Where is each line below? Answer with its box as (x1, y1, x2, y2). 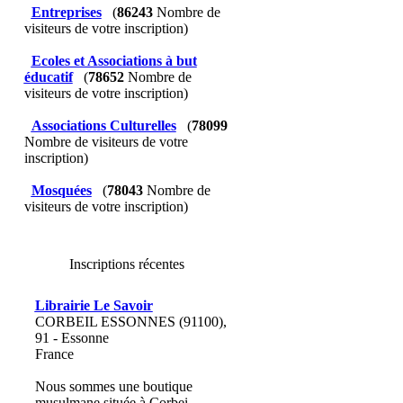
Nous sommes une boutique (34, 379, 193, 394)
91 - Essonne (34, 330, 109, 345)
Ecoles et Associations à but (31, 53, 197, 68)
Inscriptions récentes (69, 256, 184, 272)
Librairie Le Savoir (34, 298, 153, 313)
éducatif (23, 69, 73, 85)
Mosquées (31, 183, 92, 198)
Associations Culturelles (31, 118, 176, 133)
